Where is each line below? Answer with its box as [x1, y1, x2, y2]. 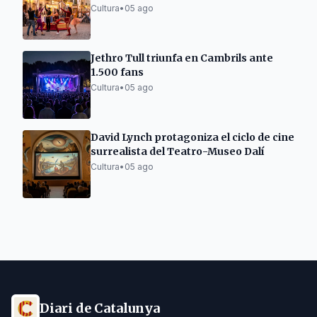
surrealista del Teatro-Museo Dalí [91, 145, 265, 158]
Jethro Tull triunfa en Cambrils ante [91, 52, 273, 64]
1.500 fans [91, 66, 144, 79]
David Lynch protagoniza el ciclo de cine [91, 131, 294, 144]
